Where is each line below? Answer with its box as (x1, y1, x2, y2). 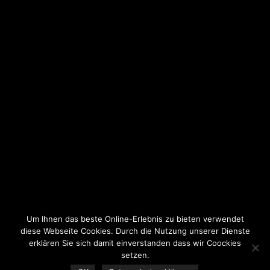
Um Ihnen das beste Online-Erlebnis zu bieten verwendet (26, 214, 244, 224)
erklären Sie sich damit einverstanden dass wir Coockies (29, 238, 241, 248)
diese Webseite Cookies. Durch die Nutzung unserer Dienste (20, 226, 250, 236)
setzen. (121, 250, 149, 260)
